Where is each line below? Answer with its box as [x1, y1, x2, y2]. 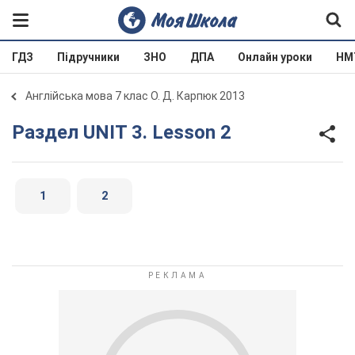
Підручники [57, 51, 120, 63]
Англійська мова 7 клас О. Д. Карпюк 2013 [25, 90, 245, 102]
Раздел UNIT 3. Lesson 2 [25, 120, 231, 143]
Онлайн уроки [238, 51, 312, 63]
